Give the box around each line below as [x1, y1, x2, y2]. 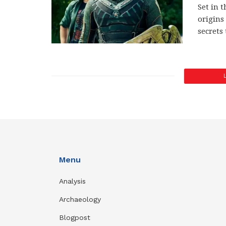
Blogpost [59, 213, 90, 221]
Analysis [59, 177, 88, 185]
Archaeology [59, 195, 101, 203]
